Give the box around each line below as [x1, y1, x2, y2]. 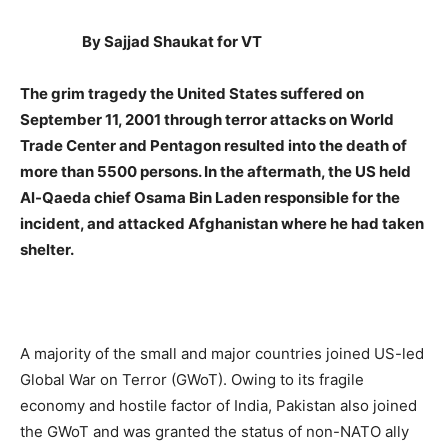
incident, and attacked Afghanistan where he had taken [20, 213, 424, 233]
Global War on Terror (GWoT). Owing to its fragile [20, 369, 364, 389]
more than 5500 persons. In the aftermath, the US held [20, 161, 411, 181]
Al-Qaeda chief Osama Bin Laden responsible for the [20, 187, 400, 207]
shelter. [20, 239, 74, 259]
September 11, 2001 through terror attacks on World [20, 109, 394, 129]
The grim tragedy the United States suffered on [20, 83, 364, 103]
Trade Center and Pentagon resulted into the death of [20, 135, 407, 155]
